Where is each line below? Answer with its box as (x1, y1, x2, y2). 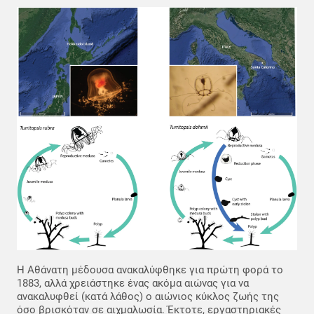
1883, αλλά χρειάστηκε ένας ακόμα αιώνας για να (17, 277, 249, 290)
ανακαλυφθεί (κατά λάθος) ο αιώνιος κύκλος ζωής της (17, 290, 279, 303)
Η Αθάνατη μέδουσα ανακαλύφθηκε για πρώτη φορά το (17, 264, 283, 277)
